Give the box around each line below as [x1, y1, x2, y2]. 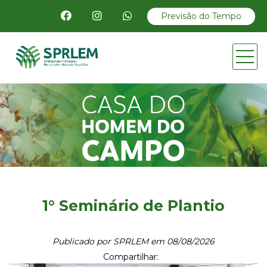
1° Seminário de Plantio [42, 197, 225, 215]
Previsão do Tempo [161, 10, 241, 21]
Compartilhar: [103, 252, 159, 263]
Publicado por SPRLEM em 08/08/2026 [52, 236, 215, 247]
